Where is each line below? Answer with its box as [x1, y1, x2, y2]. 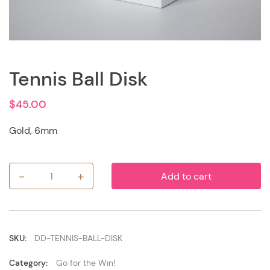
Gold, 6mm [9, 124, 57, 137]
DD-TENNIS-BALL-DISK [34, 233, 122, 244]
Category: [9, 257, 50, 269]
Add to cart [161, 169, 212, 183]
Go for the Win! [56, 257, 115, 269]
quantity [9, 209, 46, 222]
